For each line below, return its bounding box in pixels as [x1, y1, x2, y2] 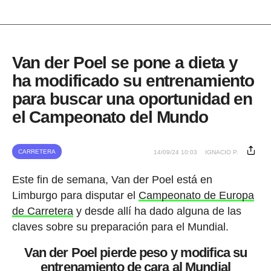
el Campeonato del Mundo [11, 108, 208, 127]
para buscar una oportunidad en [11, 90, 253, 109]
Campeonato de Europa [138, 189, 254, 202]
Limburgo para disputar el [11, 189, 139, 202]
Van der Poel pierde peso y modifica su [24, 245, 247, 261]
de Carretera [11, 205, 73, 218]
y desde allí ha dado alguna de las [73, 205, 241, 218]
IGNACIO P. [205, 149, 239, 156]
